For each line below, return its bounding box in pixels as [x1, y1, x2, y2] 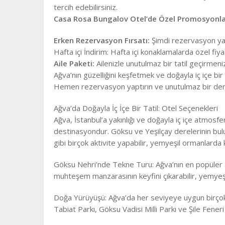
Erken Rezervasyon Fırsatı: [54, 35, 150, 45]
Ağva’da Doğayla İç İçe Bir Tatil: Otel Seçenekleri [54, 102, 218, 113]
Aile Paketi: [54, 58, 94, 68]
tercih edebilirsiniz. [54, 2, 118, 12]
